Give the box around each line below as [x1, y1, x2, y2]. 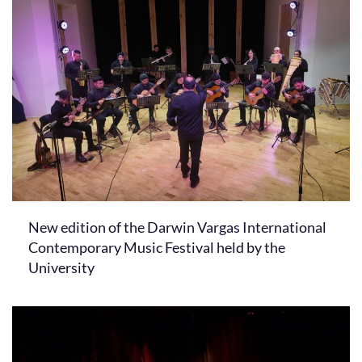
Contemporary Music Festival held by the [28, 238, 285, 256]
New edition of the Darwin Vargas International [28, 217, 326, 236]
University [28, 258, 95, 276]
